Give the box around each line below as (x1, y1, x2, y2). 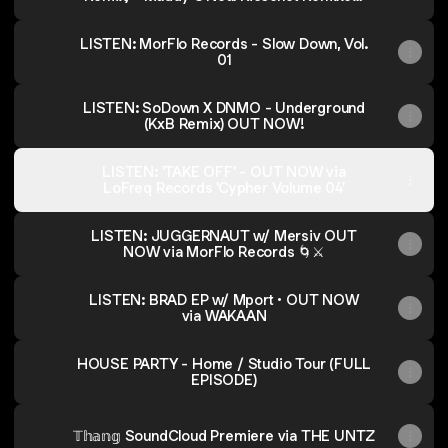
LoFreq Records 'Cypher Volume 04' (103, 178, 345, 197)
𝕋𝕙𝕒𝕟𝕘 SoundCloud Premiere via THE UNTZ (72, 426, 376, 445)
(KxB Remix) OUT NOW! (143, 114, 305, 133)
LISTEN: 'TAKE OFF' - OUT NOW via (102, 162, 346, 181)
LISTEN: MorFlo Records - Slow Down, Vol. (80, 34, 368, 53)
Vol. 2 (205, 2, 243, 21)
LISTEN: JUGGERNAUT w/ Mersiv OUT (91, 226, 357, 245)
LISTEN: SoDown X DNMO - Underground (83, 98, 365, 117)
